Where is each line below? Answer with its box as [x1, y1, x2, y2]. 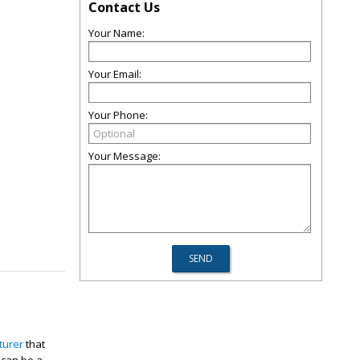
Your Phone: [88, 108, 148, 122]
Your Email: [88, 67, 141, 81]
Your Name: [88, 26, 145, 40]
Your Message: [88, 149, 161, 163]
